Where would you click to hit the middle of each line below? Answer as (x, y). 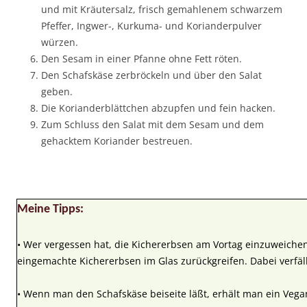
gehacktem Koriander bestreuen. (117, 140)
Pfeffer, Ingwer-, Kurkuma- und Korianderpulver (151, 25)
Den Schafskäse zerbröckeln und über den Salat (151, 75)
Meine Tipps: (50, 209)
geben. (57, 91)
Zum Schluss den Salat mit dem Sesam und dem (152, 124)
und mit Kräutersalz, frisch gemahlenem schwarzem (162, 9)
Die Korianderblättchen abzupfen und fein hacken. (158, 108)
